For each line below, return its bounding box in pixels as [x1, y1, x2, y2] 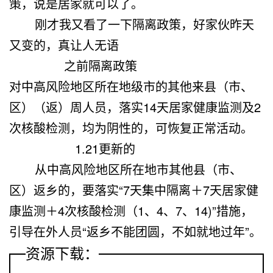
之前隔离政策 [57, 56, 144, 74]
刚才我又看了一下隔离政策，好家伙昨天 [9, 15, 254, 33]
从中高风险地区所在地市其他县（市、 [9, 160, 242, 178]
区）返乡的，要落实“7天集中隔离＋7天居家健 [9, 180, 258, 199]
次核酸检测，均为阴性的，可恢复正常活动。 [9, 118, 253, 136]
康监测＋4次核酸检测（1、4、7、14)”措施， [9, 201, 253, 219]
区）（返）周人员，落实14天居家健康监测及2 [9, 97, 261, 116]
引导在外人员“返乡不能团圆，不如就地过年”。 [9, 222, 261, 240]
